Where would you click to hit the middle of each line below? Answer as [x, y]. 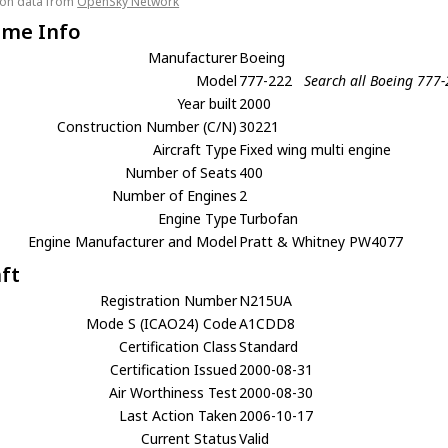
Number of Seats [181, 172]
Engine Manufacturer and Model [133, 241]
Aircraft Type [195, 149]
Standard [269, 346]
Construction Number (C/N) [147, 126]
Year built [207, 103]
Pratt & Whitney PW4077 [321, 241]
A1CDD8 [267, 323]
